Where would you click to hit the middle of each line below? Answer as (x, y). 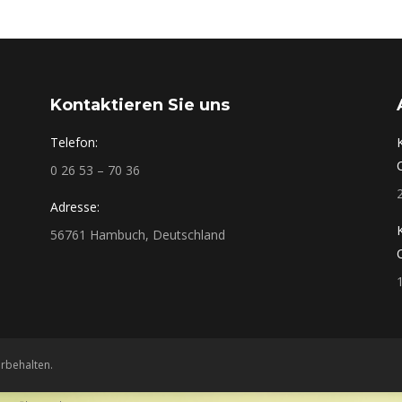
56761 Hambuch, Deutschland (137, 235)
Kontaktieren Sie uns (140, 105)
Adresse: (74, 207)
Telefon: (74, 142)
